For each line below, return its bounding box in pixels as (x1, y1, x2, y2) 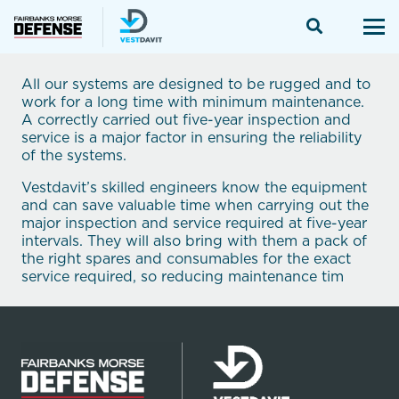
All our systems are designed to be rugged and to (21, 74, 370, 94)
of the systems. (21, 145, 126, 165)
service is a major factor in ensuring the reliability (21, 127, 362, 147)
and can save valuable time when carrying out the (21, 195, 369, 215)
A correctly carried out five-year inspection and (21, 110, 351, 129)
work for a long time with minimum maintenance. (21, 92, 364, 111)
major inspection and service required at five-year (21, 213, 367, 232)
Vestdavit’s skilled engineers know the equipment (21, 177, 367, 197)
